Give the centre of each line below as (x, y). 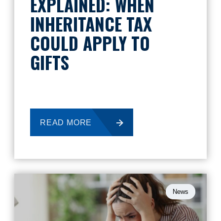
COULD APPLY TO (90, 43)
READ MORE (66, 123)
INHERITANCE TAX (91, 24)
